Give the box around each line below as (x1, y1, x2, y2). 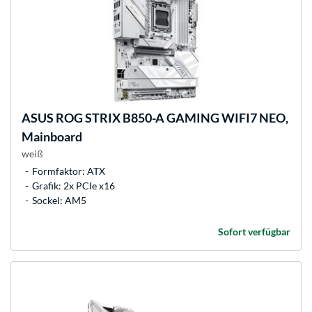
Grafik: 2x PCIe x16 (32, 180, 115, 192)
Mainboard (22, 129, 82, 145)
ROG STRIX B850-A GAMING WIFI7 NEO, (54, 110, 288, 126)
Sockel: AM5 (32, 194, 86, 207)
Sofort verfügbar (218, 226, 290, 238)
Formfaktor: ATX (32, 165, 105, 178)
